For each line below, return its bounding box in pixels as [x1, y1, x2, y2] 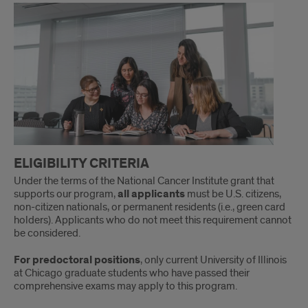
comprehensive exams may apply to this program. [14, 278, 237, 293]
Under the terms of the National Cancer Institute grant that [14, 173, 274, 188]
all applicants [118, 186, 187, 201]
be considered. [14, 225, 80, 240]
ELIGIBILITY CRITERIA [14, 154, 149, 173]
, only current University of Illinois [140, 252, 287, 267]
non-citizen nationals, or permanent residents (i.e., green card [14, 199, 285, 214]
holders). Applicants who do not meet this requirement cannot [14, 212, 291, 227]
